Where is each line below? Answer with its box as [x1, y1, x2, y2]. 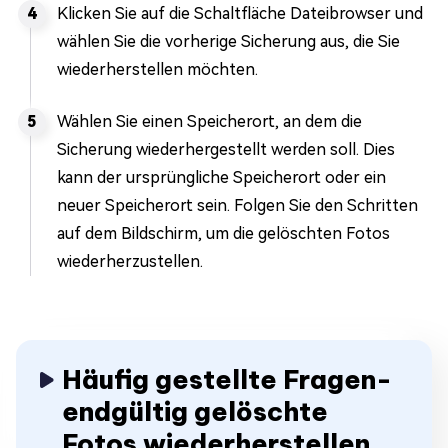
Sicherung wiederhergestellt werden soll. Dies [57, 140, 395, 160]
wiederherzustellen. [57, 252, 203, 272]
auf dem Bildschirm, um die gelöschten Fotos [57, 224, 390, 244]
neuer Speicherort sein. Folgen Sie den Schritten [57, 196, 418, 216]
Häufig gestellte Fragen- [62, 363, 392, 397]
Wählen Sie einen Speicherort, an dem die [57, 112, 362, 132]
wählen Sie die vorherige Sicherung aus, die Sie [57, 32, 400, 52]
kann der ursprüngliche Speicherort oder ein [57, 168, 386, 188]
